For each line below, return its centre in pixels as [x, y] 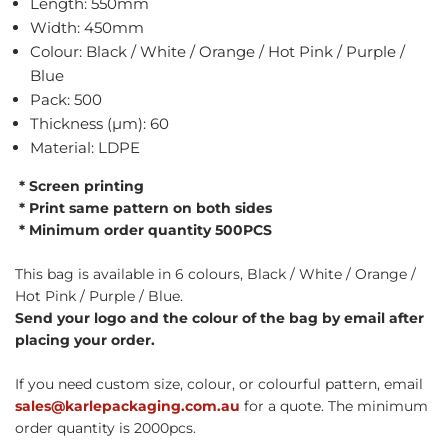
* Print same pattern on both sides [143, 207]
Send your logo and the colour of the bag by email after [219, 317]
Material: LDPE [85, 147]
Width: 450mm [87, 27]
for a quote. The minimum [334, 405]
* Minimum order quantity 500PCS [143, 229]
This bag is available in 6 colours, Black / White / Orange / [215, 273]
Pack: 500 [66, 99]
